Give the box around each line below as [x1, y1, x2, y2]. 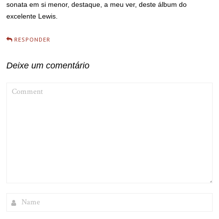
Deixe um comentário [6, 60, 90, 70]
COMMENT [6, 82, 37, 90]
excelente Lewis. [6, 12, 58, 20]
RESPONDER [14, 35, 51, 43]
